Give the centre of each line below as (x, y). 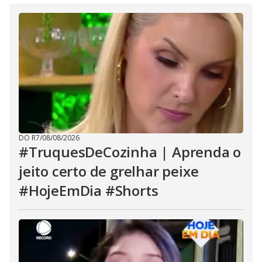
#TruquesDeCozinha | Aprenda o (130, 152)
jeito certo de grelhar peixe (109, 171)
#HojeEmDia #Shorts (89, 190)
